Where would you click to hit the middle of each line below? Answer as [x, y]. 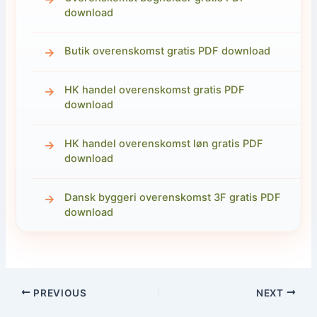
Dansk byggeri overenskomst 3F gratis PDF [172, 197]
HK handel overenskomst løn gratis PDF [163, 144]
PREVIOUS [59, 293]
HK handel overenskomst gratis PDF [154, 90]
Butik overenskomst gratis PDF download [167, 51]
